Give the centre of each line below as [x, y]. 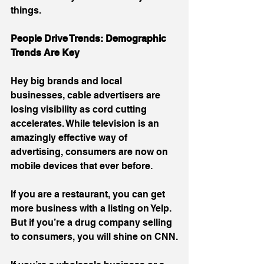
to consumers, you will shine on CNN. [94, 236]
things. [26, 10]
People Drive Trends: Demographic [90, 38]
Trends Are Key [45, 52]
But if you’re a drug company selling [93, 222]
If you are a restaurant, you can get [89, 194]
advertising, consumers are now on [90, 151]
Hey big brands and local [67, 81]
